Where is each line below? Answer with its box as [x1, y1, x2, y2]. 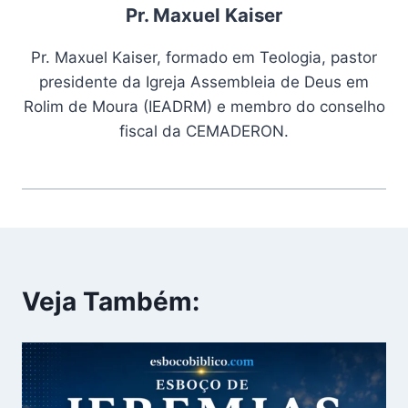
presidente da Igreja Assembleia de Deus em [39, 72, 369, 91]
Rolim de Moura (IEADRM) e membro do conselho [23, 97, 385, 116]
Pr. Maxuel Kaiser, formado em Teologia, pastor [31, 47, 377, 66]
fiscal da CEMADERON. [119, 121, 289, 140]
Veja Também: [22, 285, 199, 317]
